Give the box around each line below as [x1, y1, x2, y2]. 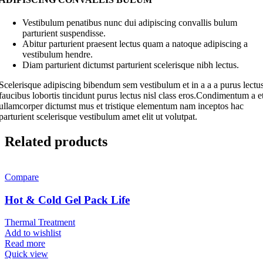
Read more [5, 238, 45, 249]
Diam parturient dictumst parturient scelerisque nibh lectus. [22, 60, 239, 70]
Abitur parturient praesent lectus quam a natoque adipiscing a [22, 39, 248, 49]
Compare [5, 171, 39, 182]
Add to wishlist [5, 228, 61, 238]
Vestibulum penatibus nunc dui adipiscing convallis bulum [22, 18, 237, 28]
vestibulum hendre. [22, 49, 93, 60]
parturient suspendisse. [22, 28, 106, 39]
